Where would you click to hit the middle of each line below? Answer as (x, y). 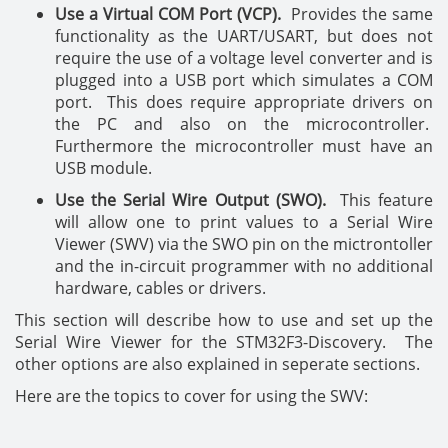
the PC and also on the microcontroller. (244, 124)
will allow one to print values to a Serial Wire (244, 222)
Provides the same (357, 14)
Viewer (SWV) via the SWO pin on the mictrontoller (244, 244)
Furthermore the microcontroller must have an (244, 146)
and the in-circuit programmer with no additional (244, 266)
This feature (379, 200)
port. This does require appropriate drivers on (244, 102)
